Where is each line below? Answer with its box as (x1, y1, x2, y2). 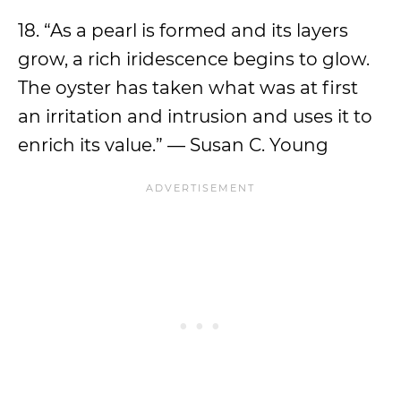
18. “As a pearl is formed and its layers (18, 20, 348, 41)
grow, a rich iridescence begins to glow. (18, 48, 370, 70)
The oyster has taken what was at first (18, 77, 358, 98)
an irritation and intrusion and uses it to (18, 106, 372, 127)
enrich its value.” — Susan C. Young (18, 134, 328, 156)
